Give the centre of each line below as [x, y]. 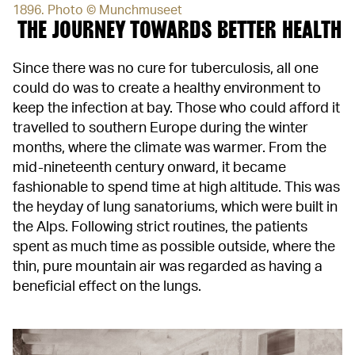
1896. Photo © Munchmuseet [98, 11]
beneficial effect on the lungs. [107, 287]
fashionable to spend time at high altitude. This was [176, 188]
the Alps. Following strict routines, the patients [160, 228]
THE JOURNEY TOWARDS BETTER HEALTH [177, 30]
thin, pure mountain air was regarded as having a [168, 267]
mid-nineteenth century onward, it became [149, 168]
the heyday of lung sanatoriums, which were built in [175, 208]
